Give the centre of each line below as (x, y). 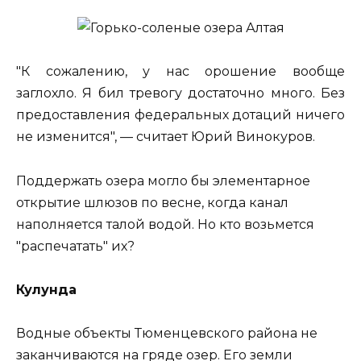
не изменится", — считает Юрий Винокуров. (166, 137)
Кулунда (46, 289)
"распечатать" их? (75, 246)
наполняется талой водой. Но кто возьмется (165, 224)
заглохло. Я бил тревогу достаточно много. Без (180, 93)
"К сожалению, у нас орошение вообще (180, 72)
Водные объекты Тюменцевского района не (167, 333)
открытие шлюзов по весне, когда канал (152, 202)
